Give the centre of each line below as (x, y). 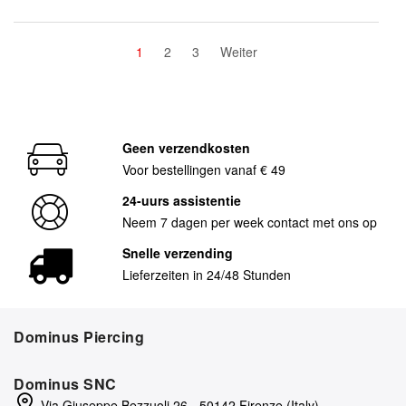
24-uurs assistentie (181, 200)
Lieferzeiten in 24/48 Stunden (206, 274)
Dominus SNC (65, 383)
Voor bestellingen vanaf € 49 (203, 169)
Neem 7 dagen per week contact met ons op (249, 222)
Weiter (238, 51)
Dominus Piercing (79, 336)
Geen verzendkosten (186, 147)
